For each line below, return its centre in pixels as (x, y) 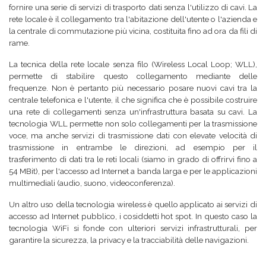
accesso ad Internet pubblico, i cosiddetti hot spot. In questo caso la (133, 216)
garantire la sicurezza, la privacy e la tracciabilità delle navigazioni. (129, 240)
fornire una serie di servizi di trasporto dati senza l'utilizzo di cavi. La (133, 7)
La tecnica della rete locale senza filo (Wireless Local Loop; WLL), (133, 64)
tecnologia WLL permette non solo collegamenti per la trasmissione (133, 123)
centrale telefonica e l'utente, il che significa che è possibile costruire (133, 100)
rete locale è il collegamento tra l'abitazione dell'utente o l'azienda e (133, 19)
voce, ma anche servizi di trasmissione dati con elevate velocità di (133, 135)
